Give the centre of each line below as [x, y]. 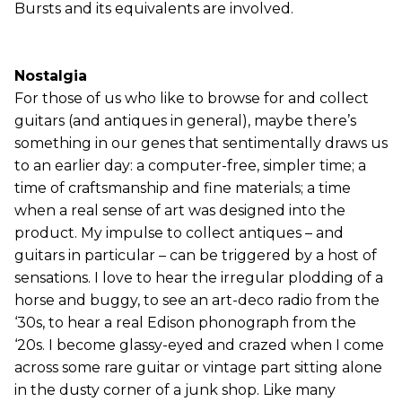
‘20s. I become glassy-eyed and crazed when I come [199, 345]
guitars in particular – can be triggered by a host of [196, 255]
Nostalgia [51, 76]
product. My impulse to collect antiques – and [179, 233]
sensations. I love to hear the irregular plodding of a [199, 278]
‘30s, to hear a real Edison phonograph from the [185, 323]
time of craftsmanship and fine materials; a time [183, 188]
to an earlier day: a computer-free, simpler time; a [190, 166]
